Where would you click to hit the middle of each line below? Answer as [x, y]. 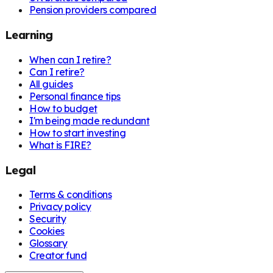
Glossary [48, 243]
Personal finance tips [75, 96]
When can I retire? [70, 59]
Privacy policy [60, 207]
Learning [29, 35]
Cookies [47, 231]
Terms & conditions [71, 195]
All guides [51, 84]
